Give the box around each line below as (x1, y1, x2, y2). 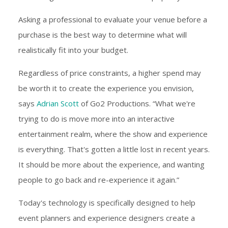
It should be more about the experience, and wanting (18, 159, 205, 170)
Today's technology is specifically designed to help (18, 197, 195, 208)
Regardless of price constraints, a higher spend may (18, 68, 201, 78)
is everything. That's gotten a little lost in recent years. (18, 144, 210, 155)
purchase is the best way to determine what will (18, 30, 187, 40)
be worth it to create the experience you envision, (18, 83, 194, 94)
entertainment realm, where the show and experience (18, 129, 208, 139)
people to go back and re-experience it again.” (18, 175, 179, 185)
